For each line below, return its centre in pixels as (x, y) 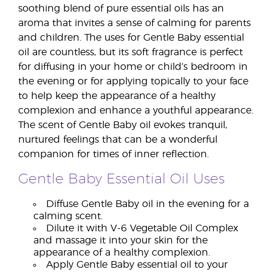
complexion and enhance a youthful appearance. (136, 110)
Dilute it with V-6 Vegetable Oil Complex (142, 228)
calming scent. (68, 216)
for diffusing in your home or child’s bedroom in (133, 67)
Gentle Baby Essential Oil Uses (121, 179)
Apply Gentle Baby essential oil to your (137, 265)
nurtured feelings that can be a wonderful (118, 140)
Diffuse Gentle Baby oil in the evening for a (148, 204)
